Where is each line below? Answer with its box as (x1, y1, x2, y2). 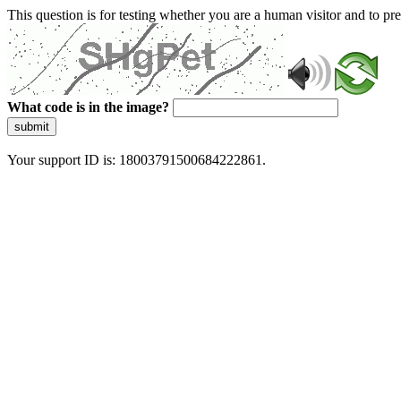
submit (14, 120, 49, 133)
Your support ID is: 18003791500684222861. (7, 152, 266, 167)
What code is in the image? (7, 99, 169, 115)
